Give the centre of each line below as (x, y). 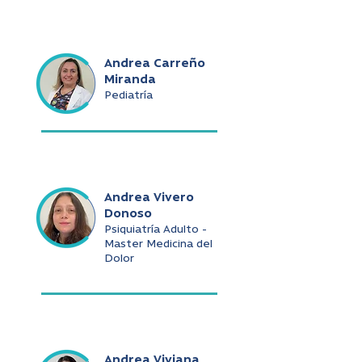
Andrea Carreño (155, 64)
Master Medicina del (158, 244)
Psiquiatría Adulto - (156, 230)
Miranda (130, 80)
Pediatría (128, 96)
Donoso (128, 214)
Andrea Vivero (149, 198)
